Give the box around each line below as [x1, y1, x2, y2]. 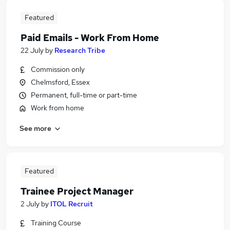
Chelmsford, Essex [31, 78, 90, 87]
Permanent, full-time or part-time [31, 90, 137, 100]
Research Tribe [54, 46, 105, 55]
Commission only [31, 65, 85, 74]
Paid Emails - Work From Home [21, 32, 159, 44]
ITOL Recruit [50, 199, 93, 208]
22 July [21, 46, 44, 55]
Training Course [31, 218, 81, 227]
